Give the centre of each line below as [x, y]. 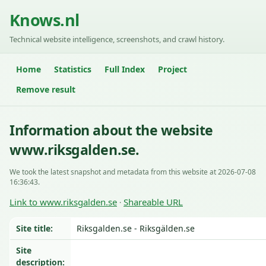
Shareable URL [153, 202]
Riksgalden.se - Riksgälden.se [136, 228]
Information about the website [111, 130]
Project [172, 69]
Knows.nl [45, 20]
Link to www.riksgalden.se [63, 202]
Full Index [125, 69]
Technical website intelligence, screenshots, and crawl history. [117, 39]
